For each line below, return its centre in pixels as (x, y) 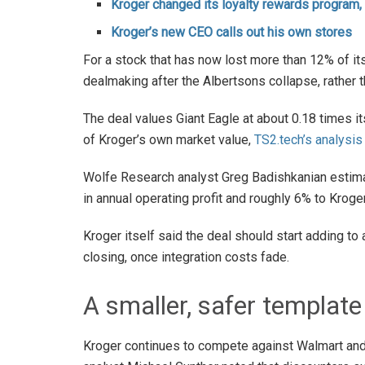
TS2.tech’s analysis (308, 139)
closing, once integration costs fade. (186, 257)
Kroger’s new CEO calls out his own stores (232, 32)
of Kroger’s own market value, (169, 139)
